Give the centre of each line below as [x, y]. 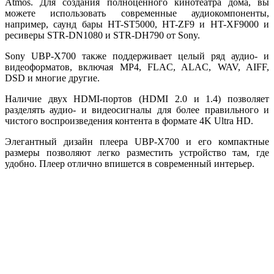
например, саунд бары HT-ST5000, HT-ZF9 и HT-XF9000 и [137, 24]
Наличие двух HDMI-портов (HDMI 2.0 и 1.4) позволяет [137, 98]
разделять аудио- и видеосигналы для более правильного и [137, 109]
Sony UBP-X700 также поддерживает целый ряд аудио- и [137, 56]
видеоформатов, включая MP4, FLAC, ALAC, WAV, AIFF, [137, 67]
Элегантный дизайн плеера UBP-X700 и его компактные [137, 141]
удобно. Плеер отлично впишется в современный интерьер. [130, 163]
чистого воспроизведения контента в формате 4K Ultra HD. [129, 120]
